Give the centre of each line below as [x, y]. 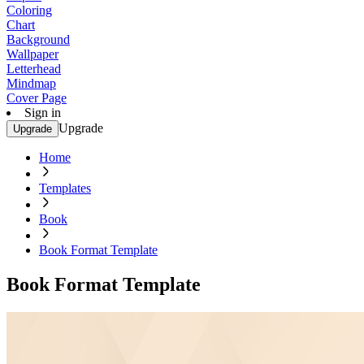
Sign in [43, 113]
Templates [65, 188]
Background [38, 39]
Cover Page [37, 98]
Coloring [29, 10]
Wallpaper [32, 54]
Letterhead [34, 69]
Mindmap [31, 83]
